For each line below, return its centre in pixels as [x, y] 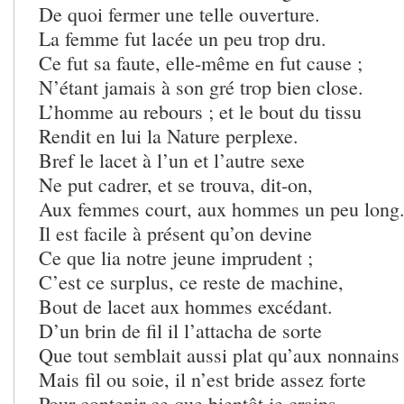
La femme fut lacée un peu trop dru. [183, 39]
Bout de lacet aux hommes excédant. [186, 307]
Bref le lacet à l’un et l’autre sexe [172, 161]
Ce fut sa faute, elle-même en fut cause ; [201, 63]
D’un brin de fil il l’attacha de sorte [180, 331]
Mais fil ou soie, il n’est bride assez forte [202, 380]
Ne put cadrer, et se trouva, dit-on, [176, 185]
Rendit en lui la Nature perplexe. [169, 136]
